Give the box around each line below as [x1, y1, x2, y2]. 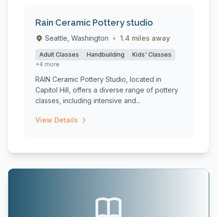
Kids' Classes [132, 51, 171, 58]
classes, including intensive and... [35, 96, 140, 105]
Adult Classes [39, 51, 79, 58]
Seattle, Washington [45, 34, 108, 42]
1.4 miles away [120, 34, 170, 42]
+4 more [35, 61, 60, 68]
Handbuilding [87, 51, 124, 58]
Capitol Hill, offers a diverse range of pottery [35, 86, 178, 94]
